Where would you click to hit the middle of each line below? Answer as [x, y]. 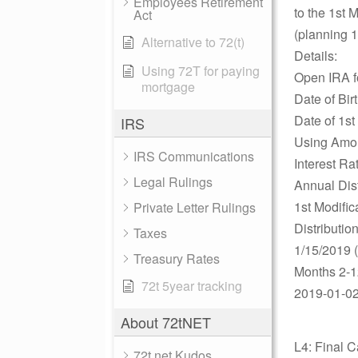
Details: [316, 56]
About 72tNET [166, 322]
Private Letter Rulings [195, 207]
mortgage [168, 87]
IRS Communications [194, 156]
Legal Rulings [173, 182]
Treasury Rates [177, 259]
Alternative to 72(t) [193, 42]
